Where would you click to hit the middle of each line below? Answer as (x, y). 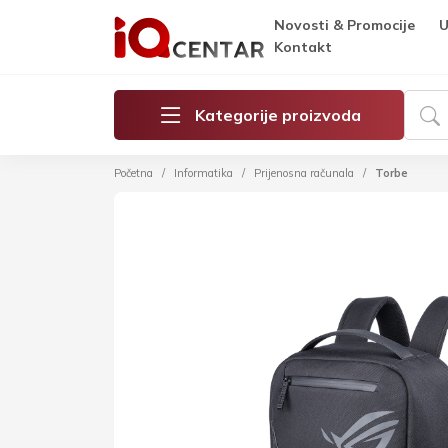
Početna (133, 173)
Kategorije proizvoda (278, 115)
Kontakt (303, 47)
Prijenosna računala (304, 173)
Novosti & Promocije (344, 25)
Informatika (203, 173)
